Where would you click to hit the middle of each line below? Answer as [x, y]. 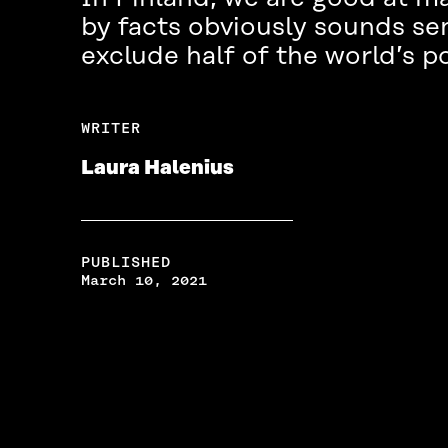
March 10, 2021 [143, 280]
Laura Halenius [157, 168]
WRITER [110, 128]
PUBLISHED [125, 262]
